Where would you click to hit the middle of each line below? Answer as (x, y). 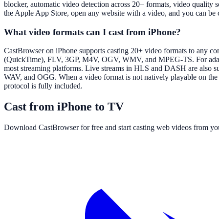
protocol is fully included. (43, 86)
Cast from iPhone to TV (64, 107)
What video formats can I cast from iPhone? (92, 32)
